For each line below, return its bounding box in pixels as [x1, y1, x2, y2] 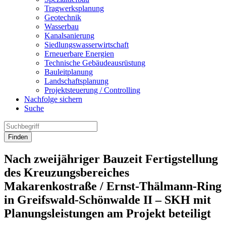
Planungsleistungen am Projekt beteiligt [4, 206, 211, 220]
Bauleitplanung [44, 68, 93, 76]
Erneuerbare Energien [44, 49, 114, 58]
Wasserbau [44, 22, 79, 31]
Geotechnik [44, 13, 81, 22]
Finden [8, 133, 28, 141]
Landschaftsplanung [44, 77, 108, 85]
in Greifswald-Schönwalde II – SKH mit [4, 193, 211, 206]
